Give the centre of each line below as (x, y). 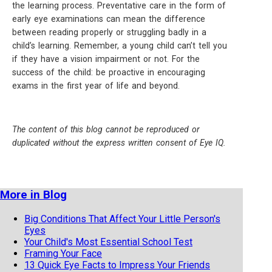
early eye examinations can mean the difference (109, 19)
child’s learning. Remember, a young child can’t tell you (120, 46)
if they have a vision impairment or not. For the (106, 59)
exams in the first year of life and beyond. (96, 86)
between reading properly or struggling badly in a (109, 32)
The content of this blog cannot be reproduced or (106, 129)
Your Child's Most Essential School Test (108, 242)
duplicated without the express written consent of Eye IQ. (119, 143)
